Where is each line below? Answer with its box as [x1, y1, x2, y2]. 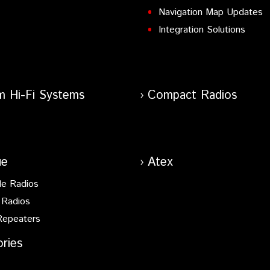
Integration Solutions [159, 22, 246, 37]
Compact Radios [147, 86, 237, 104]
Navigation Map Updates [159, 5, 263, 19]
